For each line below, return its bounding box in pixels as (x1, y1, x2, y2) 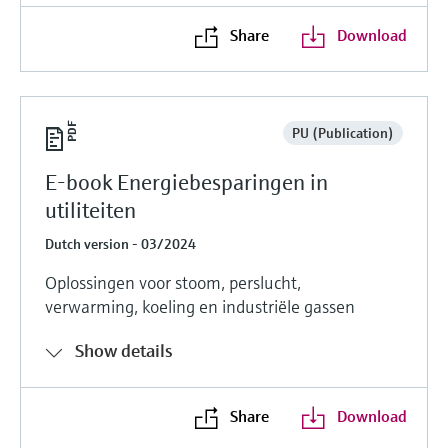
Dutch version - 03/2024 (45, 234, 196, 253)
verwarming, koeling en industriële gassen (45, 294, 355, 318)
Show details (75, 338, 173, 362)
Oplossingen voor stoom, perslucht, (45, 270, 301, 294)
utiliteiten (45, 196, 136, 224)
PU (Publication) (291, 123, 394, 142)
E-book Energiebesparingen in (45, 168, 328, 196)
